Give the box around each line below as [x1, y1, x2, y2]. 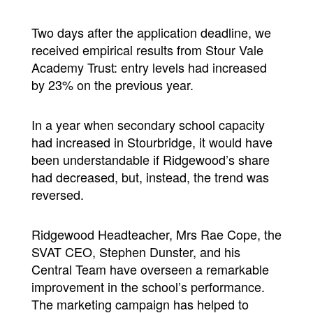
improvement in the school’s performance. [31, 277, 265, 296]
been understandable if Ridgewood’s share [31, 150, 270, 168]
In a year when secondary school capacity [31, 115, 265, 133]
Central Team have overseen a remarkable [31, 260, 269, 278]
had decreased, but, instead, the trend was [31, 167, 269, 186]
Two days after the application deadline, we [31, 22, 271, 41]
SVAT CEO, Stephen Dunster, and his [31, 242, 240, 261]
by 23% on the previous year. [31, 75, 194, 94]
